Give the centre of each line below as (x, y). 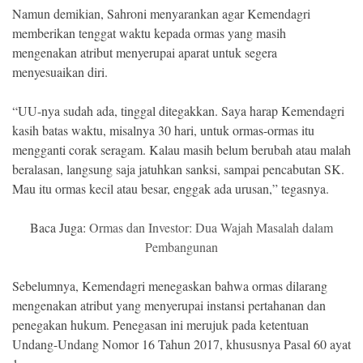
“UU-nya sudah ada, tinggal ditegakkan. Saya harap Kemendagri (178, 111)
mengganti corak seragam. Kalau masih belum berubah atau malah (181, 150)
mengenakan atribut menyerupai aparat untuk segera (145, 53)
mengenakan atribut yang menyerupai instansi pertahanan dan (169, 305)
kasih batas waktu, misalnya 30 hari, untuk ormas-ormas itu (163, 130)
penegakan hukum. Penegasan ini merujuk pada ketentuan (160, 325)
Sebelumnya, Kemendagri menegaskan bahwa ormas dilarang (170, 286)
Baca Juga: (60, 228)
